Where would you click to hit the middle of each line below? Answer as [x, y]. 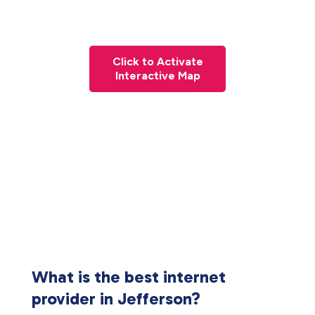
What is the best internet [129, 277]
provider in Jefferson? [116, 298]
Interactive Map [157, 76]
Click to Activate [157, 62]
